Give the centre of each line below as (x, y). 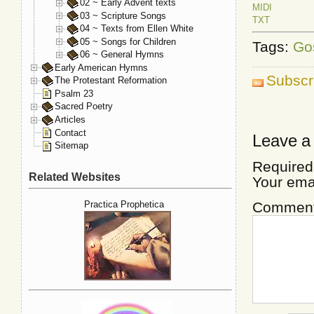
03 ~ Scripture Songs (123, 15)
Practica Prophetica (124, 205)
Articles (70, 120)
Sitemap (71, 146)
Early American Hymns (101, 67)
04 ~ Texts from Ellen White (137, 29)
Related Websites (75, 177)
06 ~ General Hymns (122, 55)
